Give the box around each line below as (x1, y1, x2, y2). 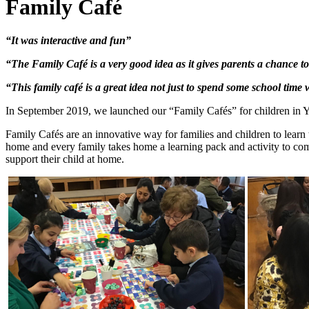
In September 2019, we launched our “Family (6, 105, 204, 117)
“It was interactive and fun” (6, 34, 131, 46)
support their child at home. (6, 153, 124, 165)
